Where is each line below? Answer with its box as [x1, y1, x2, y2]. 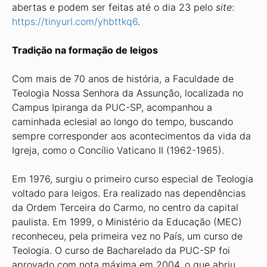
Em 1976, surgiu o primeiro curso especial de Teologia [12, 173, 253, 185]
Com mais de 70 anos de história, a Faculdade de [12, 73, 234, 85]
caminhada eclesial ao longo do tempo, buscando [12, 116, 233, 128]
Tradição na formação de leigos [12, 44, 160, 56]
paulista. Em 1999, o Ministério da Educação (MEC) [12, 216, 242, 228]
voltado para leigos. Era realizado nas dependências [12, 187, 246, 199]
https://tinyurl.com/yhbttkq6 [12, 15, 138, 27]
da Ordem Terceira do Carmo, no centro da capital [12, 201, 238, 213]
